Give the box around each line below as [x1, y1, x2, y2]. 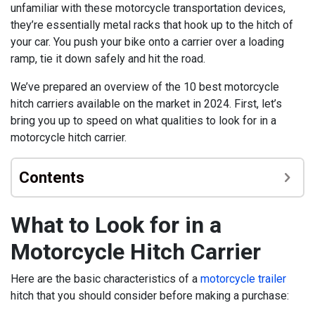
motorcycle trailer [200, 272, 286, 286]
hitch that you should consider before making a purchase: [11, 289, 289, 303]
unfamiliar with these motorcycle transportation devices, [11, 1, 285, 15]
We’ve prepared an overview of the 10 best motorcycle [11, 80, 279, 94]
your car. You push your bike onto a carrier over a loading [11, 35, 284, 49]
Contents [19, 169, 84, 187]
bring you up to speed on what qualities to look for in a [11, 114, 276, 128]
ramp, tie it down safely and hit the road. [11, 52, 205, 66]
